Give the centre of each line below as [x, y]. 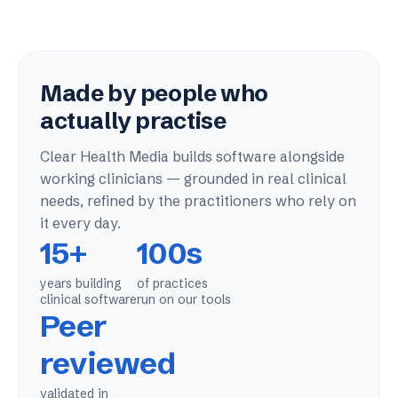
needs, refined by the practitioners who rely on [198, 201]
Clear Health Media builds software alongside [192, 156]
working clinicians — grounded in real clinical [193, 179]
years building [81, 283]
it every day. [80, 223]
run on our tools [184, 299]
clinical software [88, 299]
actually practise [133, 121]
